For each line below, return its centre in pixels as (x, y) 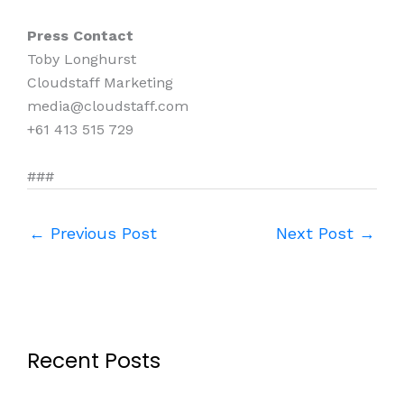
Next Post (317, 233)
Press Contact (80, 36)
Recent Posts (94, 360)
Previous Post (101, 233)
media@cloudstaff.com (108, 106)
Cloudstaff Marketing (100, 83)
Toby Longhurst (82, 59)
